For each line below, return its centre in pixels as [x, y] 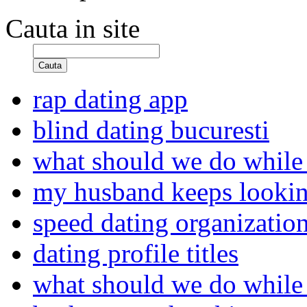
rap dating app [110, 99]
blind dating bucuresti [151, 130]
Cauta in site [73, 28]
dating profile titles [136, 253]
